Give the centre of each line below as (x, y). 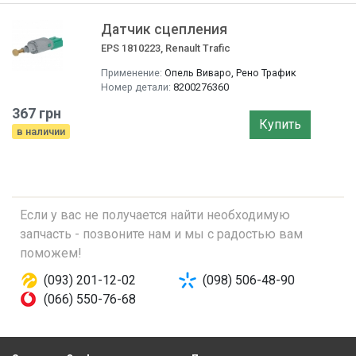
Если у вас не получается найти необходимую (155, 215)
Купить (280, 124)
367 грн (37, 113)
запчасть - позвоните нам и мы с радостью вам (161, 234)
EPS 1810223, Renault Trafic (166, 48)
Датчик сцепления (164, 29)
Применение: (132, 73)
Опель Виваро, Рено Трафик (230, 73)
